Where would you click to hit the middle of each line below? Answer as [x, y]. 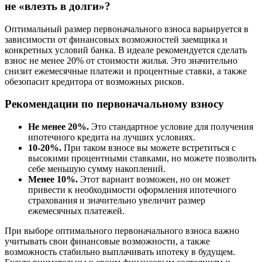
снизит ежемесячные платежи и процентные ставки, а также [126, 71]
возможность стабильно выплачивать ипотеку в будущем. [120, 252]
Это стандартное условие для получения [171, 127]
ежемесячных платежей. [76, 211]
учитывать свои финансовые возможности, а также [107, 242]
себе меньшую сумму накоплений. [97, 169]
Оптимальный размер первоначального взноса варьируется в [127, 29]
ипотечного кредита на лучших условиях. [112, 137]
